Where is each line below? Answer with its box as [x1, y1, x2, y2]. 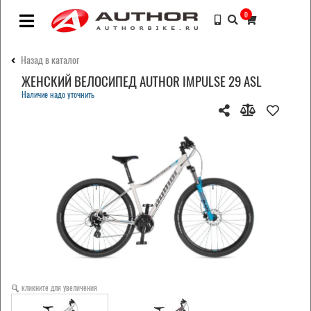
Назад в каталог [21, 53, 80, 67]
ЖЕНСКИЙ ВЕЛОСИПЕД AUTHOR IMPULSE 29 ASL [22, 73, 262, 90]
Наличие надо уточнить [22, 89, 94, 100]
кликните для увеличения [22, 283, 97, 294]
